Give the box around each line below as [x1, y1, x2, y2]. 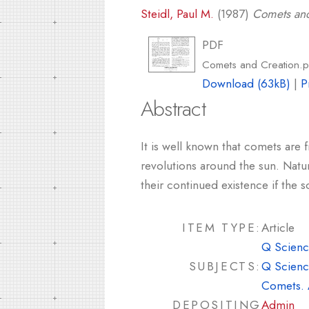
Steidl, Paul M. [141, 5, 214, 23]
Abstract [141, 94, 206, 124]
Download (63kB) [202, 74, 291, 92]
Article [261, 219, 295, 237]
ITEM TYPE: [182, 219, 261, 237]
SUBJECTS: [188, 257, 261, 275]
